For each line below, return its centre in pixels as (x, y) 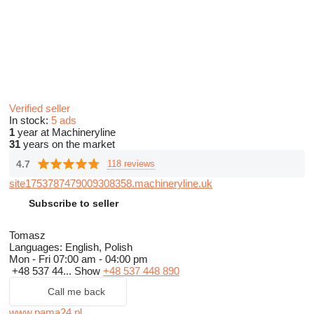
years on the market (68, 144)
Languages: (36, 247)
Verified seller (41, 108)
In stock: (30, 120)
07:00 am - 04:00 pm (101, 259)
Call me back (76, 292)
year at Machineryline (65, 132)
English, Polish (97, 247)
